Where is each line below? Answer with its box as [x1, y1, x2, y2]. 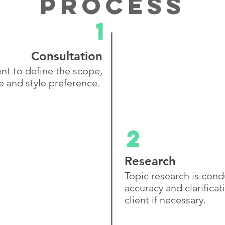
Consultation [31, 49, 102, 63]
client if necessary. [125, 194, 206, 206]
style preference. [26, 77, 100, 89]
